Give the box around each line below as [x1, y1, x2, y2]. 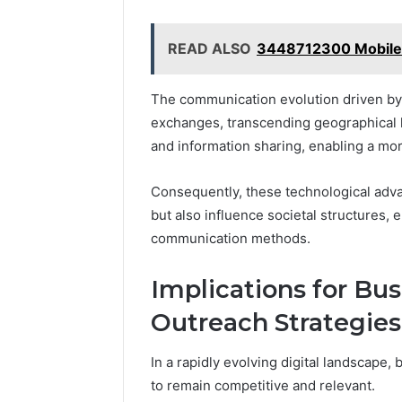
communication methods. [151, 229, 310, 247]
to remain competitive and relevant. [151, 377, 375, 395]
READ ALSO [168, 39, 251, 57]
